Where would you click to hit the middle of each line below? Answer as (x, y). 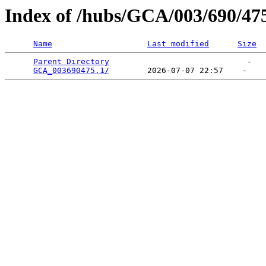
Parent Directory (71, 62)
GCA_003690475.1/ (71, 71)
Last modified (178, 44)
